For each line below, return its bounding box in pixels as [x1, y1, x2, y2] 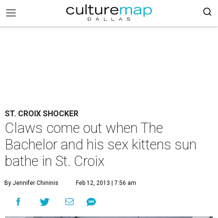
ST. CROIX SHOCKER [5, 109, 78, 118]
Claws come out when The [5, 120, 163, 136]
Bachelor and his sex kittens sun [5, 136, 197, 153]
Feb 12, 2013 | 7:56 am [76, 180, 136, 186]
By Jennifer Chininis [4, 180, 58, 186]
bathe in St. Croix [5, 153, 105, 169]
